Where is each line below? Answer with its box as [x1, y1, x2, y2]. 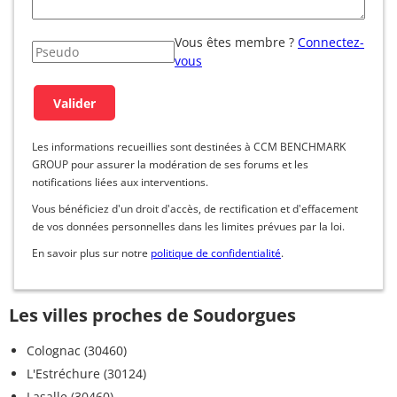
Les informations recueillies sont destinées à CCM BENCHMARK [32, 139, 346, 155]
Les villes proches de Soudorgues [9, 303, 296, 328]
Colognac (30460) [27, 342, 127, 360]
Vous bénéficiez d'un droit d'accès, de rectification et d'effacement [32, 201, 358, 217]
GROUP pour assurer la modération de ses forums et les [32, 157, 308, 173]
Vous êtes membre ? [175, 34, 294, 51]
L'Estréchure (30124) [27, 365, 146, 383]
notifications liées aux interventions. [32, 175, 208, 191]
